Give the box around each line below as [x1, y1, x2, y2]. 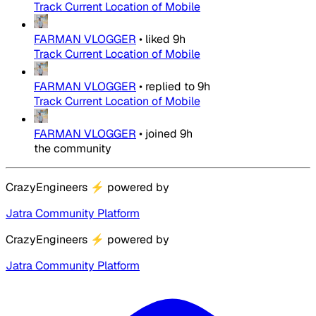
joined [145, 126, 177, 142]
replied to [145, 79, 195, 95]
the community [34, 141, 111, 157]
